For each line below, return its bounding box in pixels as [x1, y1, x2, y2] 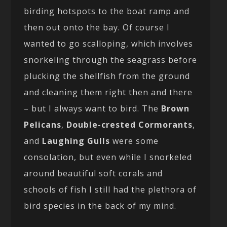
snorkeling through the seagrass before [24, 54, 198, 66]
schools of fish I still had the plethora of [24, 184, 197, 196]
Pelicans [24, 119, 62, 131]
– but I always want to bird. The [24, 103, 162, 115]
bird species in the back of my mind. [24, 200, 177, 212]
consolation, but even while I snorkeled [24, 152, 193, 163]
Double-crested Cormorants [66, 119, 193, 131]
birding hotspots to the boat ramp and [24, 6, 190, 17]
